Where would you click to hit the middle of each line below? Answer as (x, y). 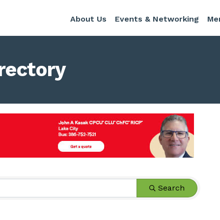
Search (171, 188)
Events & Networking (157, 19)
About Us (88, 19)
